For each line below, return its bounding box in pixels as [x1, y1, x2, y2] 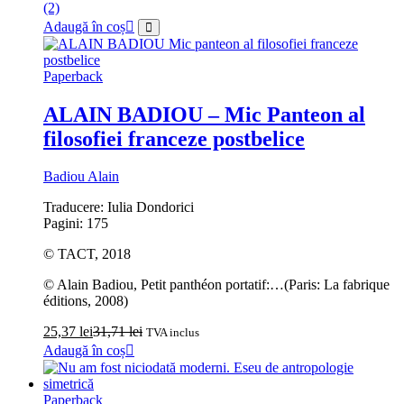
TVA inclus [146, 326, 199, 340]
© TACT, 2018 [43, 246, 131, 262]
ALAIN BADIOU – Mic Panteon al [43, 102, 365, 126]
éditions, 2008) [43, 293, 128, 309]
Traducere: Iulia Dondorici [43, 199, 194, 216]
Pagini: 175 [43, 216, 108, 232]
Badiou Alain [43, 169, 119, 185]
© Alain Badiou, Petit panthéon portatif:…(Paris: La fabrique [43, 277, 390, 293]
